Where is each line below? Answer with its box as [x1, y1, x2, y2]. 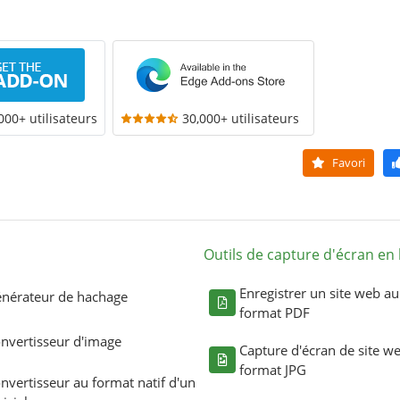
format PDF [239, 303, 310, 321]
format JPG [239, 360, 306, 379]
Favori [329, 154, 365, 171]
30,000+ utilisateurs [181, 109, 299, 127]
